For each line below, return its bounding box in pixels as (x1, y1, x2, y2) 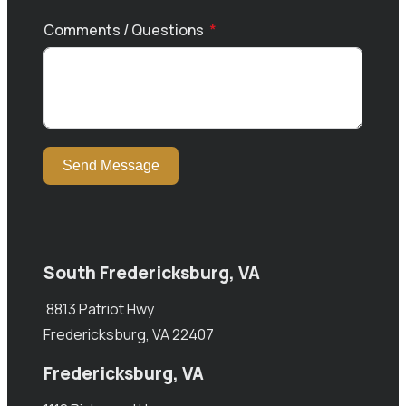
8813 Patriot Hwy (43, 299, 154, 320)
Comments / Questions (43, 20, 204, 41)
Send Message (63, 158, 159, 174)
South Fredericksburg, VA (43, 261, 260, 285)
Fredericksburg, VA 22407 (43, 324, 214, 345)
